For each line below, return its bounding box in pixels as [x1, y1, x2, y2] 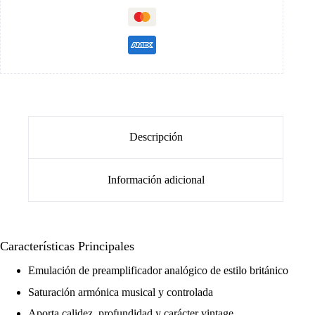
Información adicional [107, 173, 205, 186]
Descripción [129, 131, 183, 143]
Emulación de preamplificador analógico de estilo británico [28, 264, 288, 276]
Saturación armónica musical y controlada [28, 285, 213, 298]
